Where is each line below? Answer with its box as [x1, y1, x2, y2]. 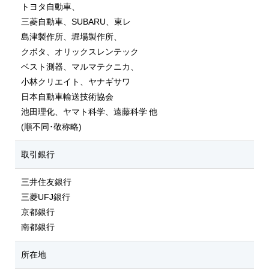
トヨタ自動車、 [21, 2, 80, 11]
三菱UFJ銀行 [21, 192, 70, 202]
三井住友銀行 [21, 177, 71, 187]
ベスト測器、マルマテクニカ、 [21, 62, 139, 71]
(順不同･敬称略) [21, 122, 82, 131]
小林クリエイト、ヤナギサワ [21, 77, 130, 86]
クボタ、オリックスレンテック [21, 47, 139, 56]
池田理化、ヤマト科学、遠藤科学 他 [21, 107, 158, 116]
